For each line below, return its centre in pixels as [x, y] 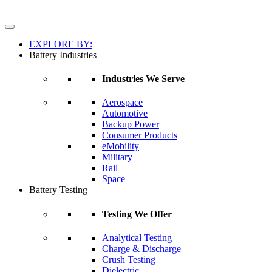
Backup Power [131, 124]
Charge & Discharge [141, 248]
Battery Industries [63, 55]
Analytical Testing [137, 237]
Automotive [125, 114]
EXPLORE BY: [61, 44]
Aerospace [122, 103]
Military [117, 157]
